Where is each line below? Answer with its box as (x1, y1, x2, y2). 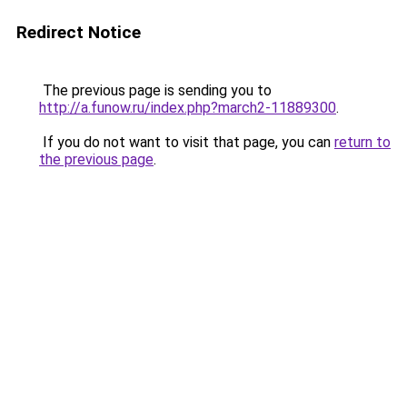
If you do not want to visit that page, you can (39, 134, 334, 151)
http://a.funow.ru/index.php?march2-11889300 (39, 99, 336, 116)
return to (334, 134, 391, 151)
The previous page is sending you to (39, 82, 272, 99)
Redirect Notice (16, 22, 141, 43)
